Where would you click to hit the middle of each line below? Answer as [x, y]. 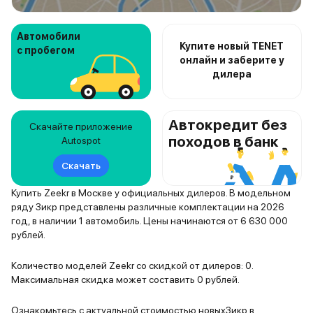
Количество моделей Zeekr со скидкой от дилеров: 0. [132, 265]
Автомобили [49, 36]
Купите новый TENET [232, 46]
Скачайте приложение [81, 126]
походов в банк [223, 141]
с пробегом [46, 50]
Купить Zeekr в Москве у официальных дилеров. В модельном [151, 193]
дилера [232, 74]
